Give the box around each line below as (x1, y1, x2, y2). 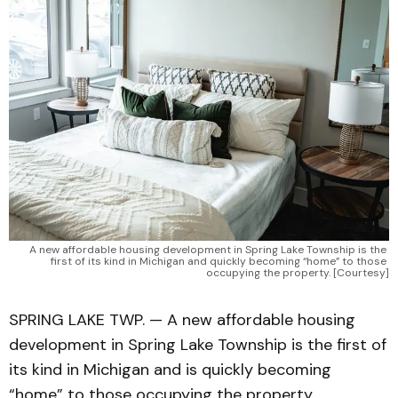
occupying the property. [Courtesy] (206, 266, 389, 280)
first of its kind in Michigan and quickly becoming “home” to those (51, 254, 386, 268)
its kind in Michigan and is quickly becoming (9, 359, 331, 380)
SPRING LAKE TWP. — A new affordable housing (9, 309, 355, 330)
